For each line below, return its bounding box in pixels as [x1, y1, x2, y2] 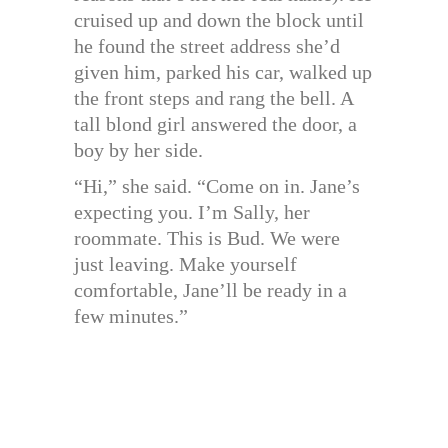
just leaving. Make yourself [74, 252, 297, 275]
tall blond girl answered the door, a [74, 112, 357, 135]
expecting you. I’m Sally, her [74, 200, 310, 223]
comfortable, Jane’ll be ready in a [74, 278, 347, 301]
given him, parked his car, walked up [74, 60, 372, 83]
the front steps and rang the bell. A [74, 86, 353, 109]
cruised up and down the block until [74, 8, 364, 31]
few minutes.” [74, 304, 188, 327]
